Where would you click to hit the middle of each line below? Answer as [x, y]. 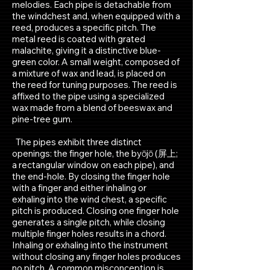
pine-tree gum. [42, 119]
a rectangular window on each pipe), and [93, 165]
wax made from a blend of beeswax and [92, 108]
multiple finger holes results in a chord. [89, 234]
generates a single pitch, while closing [89, 222]
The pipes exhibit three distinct [77, 142]
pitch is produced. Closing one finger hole [96, 211]
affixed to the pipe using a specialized [88, 96]
